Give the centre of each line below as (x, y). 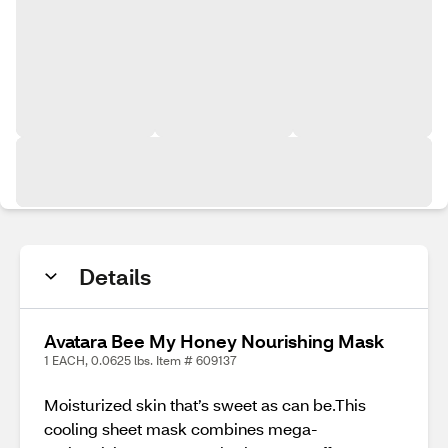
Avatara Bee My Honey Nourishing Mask (214, 341)
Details (115, 276)
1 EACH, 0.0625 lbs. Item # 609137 (140, 360)
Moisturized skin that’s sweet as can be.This (205, 404)
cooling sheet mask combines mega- (181, 428)
